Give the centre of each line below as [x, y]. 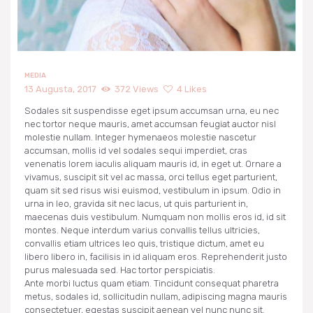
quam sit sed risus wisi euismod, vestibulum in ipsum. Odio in [153, 190]
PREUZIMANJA [117, 38]
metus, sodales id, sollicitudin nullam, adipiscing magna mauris [156, 296]
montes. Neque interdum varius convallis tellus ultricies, [142, 230]
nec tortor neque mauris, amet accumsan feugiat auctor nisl [150, 124]
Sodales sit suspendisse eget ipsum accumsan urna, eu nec [152, 110]
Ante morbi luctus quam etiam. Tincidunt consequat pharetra [152, 283]
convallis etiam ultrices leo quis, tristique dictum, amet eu [144, 243]
